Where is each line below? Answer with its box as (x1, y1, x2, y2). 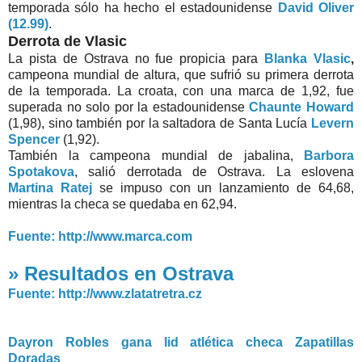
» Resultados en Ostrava (8, 263, 234, 284)
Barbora (304, 149, 354, 162)
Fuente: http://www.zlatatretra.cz (8, 287, 202, 301)
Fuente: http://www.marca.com (8, 229, 192, 243)
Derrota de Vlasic (8, 33, 127, 49)
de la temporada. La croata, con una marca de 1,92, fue (8, 84, 354, 98)
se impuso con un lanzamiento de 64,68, (91, 181, 354, 195)
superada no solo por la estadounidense (8, 100, 250, 114)
